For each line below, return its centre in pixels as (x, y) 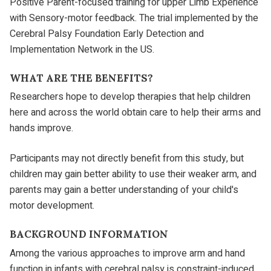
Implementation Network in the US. (83, 49)
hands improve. (41, 129)
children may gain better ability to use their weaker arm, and (133, 175)
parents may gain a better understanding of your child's (124, 190)
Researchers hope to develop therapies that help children (130, 97)
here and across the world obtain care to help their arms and (135, 113)
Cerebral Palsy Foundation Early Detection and (107, 34)
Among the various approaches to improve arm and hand (127, 253)
